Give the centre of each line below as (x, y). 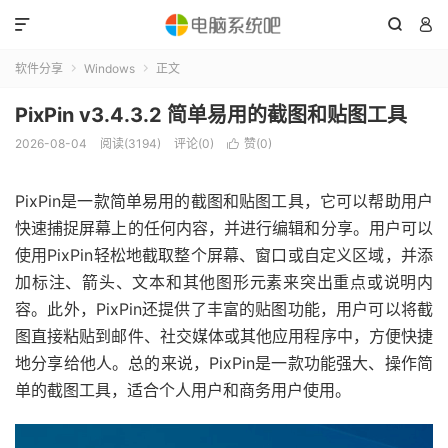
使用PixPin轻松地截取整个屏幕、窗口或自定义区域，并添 (224, 255)
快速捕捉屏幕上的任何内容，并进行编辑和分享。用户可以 (224, 228)
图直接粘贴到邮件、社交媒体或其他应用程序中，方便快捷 (224, 336)
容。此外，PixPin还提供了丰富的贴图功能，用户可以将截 (224, 309)
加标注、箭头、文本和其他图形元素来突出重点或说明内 (224, 282)
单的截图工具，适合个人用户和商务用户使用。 (183, 390)
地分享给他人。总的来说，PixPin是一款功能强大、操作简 (224, 363)
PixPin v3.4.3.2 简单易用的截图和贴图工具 (211, 115)
